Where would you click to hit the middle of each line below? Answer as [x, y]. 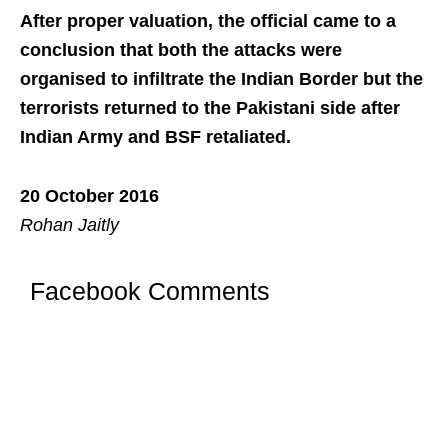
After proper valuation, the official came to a [208, 20]
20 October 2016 [89, 195]
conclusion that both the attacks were [181, 49]
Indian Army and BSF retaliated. [155, 136]
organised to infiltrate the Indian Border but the [221, 78]
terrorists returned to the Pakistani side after [210, 107]
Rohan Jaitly [69, 224]
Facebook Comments [150, 290]
